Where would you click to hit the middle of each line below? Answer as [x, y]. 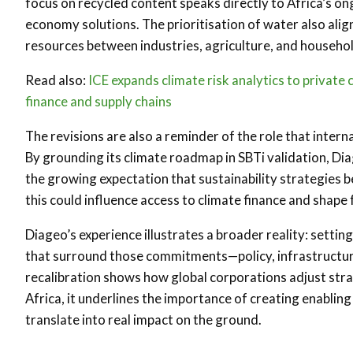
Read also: [57, 80]
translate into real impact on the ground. [143, 320]
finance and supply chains [98, 101]
